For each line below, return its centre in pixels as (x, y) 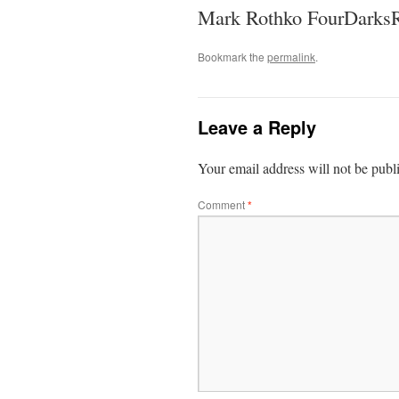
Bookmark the (232, 57)
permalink (291, 57)
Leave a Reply (257, 127)
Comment (223, 204)
